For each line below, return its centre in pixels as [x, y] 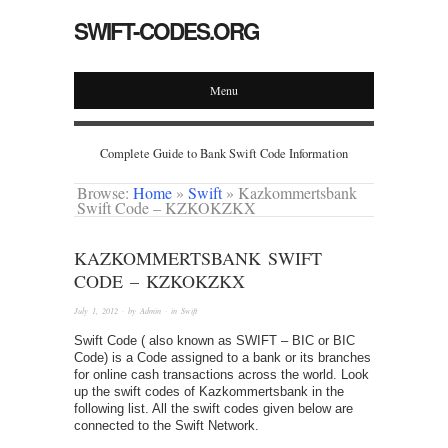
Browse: [103, 192]
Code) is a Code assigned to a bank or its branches [222, 358]
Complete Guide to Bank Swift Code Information [223, 153]
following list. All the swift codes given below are [213, 409]
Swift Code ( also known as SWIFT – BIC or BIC [214, 341]
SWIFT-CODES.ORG [166, 31]
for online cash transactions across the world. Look [221, 375]
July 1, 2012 [96, 311]
